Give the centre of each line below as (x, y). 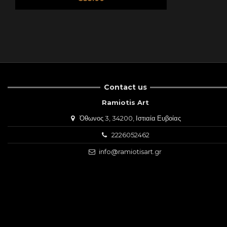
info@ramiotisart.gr (130, 151)
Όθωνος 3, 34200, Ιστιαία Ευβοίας (130, 118)
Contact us (125, 87)
